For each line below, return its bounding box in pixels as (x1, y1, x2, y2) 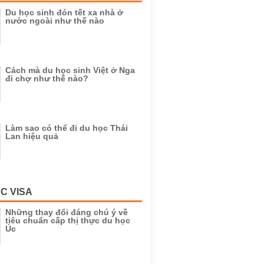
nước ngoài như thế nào (5, 16, 104, 25)
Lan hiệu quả (5, 131, 58, 141)
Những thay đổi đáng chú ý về (5, 207, 128, 217)
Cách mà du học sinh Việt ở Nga (5, 65, 135, 75)
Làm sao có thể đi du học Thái (5, 123, 128, 133)
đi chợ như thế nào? (5, 74, 88, 83)
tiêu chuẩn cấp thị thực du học (5, 216, 130, 225)
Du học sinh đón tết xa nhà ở (5, 8, 123, 17)
